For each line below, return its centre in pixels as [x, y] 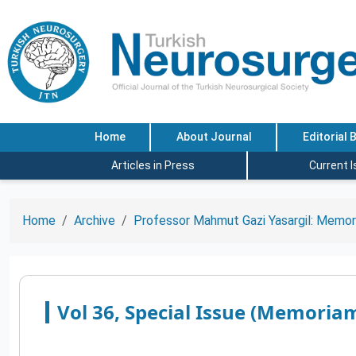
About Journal [214, 137]
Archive [95, 221]
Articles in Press [153, 165]
